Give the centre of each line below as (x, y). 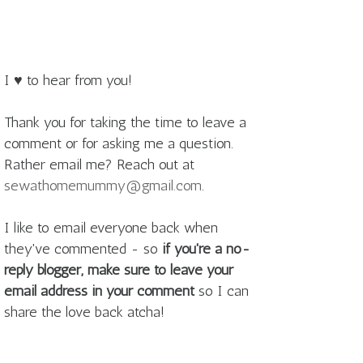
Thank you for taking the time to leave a (125, 123)
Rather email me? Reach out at (99, 165)
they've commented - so (83, 249)
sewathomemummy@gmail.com (103, 186)
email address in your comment (99, 291)
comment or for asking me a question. (119, 144)
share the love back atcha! (84, 312)
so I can (222, 291)
